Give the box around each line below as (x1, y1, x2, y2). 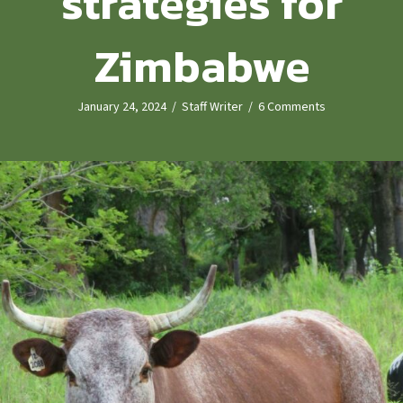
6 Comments (258, 98, 326, 116)
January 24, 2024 (77, 98, 166, 116)
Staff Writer (182, 98, 243, 116)
